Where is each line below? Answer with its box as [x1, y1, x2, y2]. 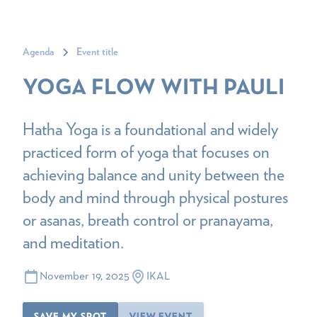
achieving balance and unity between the [23, 164, 284, 185]
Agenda [23, 47, 54, 57]
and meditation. [23, 232, 124, 253]
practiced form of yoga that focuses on [23, 142, 270, 162]
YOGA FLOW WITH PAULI [23, 79, 284, 98]
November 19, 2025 [40, 271, 129, 282]
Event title [76, 47, 118, 57]
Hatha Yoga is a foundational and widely [23, 119, 278, 139]
